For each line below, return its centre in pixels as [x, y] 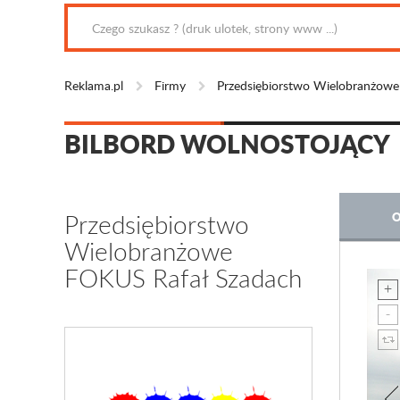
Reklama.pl [94, 85]
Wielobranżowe [149, 251]
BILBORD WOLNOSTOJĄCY [227, 144]
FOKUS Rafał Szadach [183, 278]
